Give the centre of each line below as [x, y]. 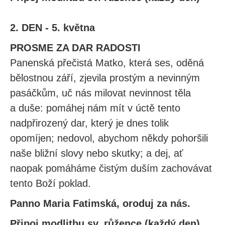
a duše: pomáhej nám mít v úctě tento [95, 108]
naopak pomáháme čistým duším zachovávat [111, 168]
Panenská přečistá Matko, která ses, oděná [107, 63]
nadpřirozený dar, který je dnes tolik [89, 123]
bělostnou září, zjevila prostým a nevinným [105, 78]
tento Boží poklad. [50, 183]
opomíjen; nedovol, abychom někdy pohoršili [109, 138]
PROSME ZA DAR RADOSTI [75, 48]
